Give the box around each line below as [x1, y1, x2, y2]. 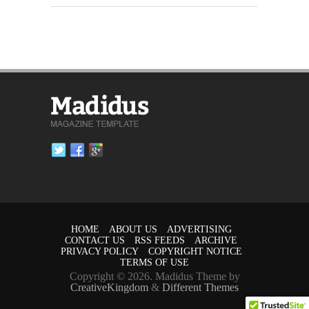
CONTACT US [65, 235, 125, 246]
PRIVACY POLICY [60, 246, 139, 257]
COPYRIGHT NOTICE [148, 246, 242, 257]
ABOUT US [108, 223, 157, 235]
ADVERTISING [166, 223, 232, 235]
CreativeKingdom [70, 281, 148, 293]
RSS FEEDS [134, 235, 185, 246]
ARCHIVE [195, 235, 237, 246]
